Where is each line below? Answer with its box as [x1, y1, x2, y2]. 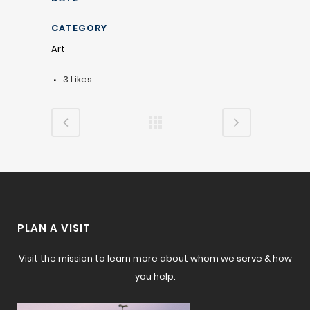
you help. [134, 270, 176, 284]
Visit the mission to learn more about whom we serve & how [18, 252, 292, 266]
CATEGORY [51, 21, 107, 35]
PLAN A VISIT [17, 221, 91, 236]
